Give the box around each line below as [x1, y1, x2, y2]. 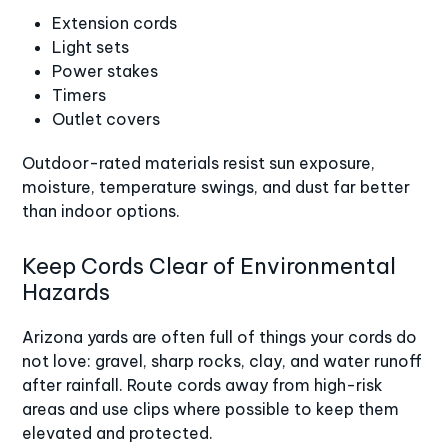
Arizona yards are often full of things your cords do [22, 326, 418, 347]
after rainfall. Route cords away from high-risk [22, 374, 384, 395]
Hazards [22, 277, 111, 306]
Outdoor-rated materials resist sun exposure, [22, 152, 376, 173]
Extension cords [52, 12, 178, 33]
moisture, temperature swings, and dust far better [22, 176, 411, 197]
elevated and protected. [22, 422, 214, 443]
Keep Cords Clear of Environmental [22, 251, 397, 280]
